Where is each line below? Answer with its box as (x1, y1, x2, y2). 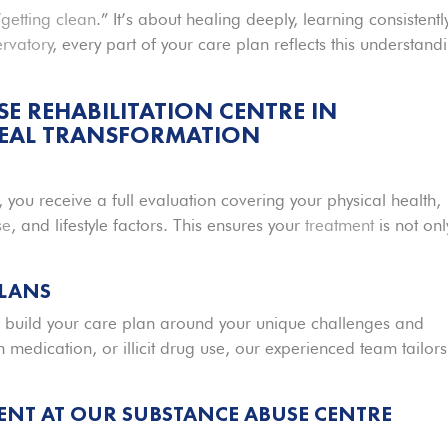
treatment (305, 214, 375, 235)
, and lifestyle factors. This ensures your (11, 214, 306, 235)
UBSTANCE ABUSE (133, 399, 310, 427)
